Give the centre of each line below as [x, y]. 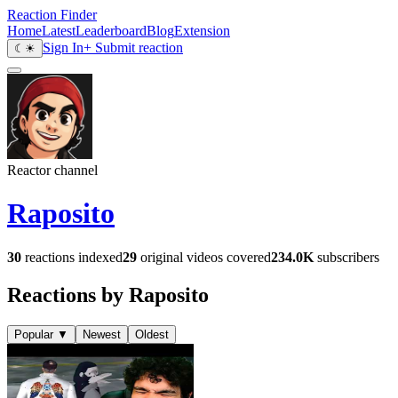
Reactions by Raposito [108, 295]
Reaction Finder [52, 15]
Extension [202, 31]
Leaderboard [111, 31]
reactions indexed [72, 257]
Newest [102, 334]
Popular [34, 334]
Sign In [63, 48]
